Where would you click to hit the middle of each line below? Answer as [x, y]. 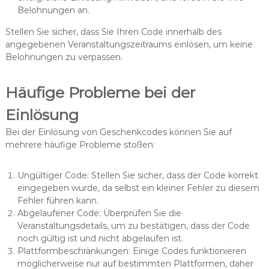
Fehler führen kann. [58, 201]
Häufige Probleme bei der [100, 93]
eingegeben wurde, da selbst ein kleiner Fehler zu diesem [138, 188]
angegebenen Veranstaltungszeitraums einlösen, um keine [129, 45]
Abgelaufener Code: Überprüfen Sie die [99, 213]
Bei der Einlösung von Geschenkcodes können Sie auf [118, 132]
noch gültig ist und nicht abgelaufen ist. [100, 239]
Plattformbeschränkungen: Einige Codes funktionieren [131, 251]
